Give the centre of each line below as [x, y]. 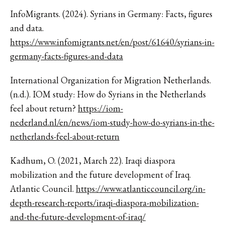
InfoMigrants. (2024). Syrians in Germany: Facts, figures [111, 14]
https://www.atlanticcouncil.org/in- [141, 188]
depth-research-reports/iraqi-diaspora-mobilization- [104, 202]
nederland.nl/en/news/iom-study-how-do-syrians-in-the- [112, 122]
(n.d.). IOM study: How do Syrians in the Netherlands [108, 94]
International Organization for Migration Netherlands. [110, 80]
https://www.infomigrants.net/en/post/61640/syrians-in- [112, 42]
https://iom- [100, 108]
